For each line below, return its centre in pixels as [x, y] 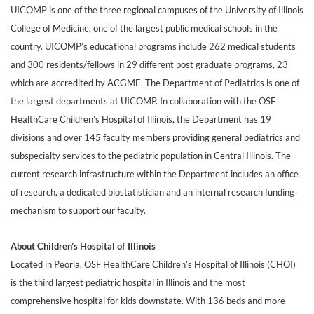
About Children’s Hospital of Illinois [83, 246]
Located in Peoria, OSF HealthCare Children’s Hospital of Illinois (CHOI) [153, 264]
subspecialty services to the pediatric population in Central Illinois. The [151, 156]
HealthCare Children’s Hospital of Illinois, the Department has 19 [141, 119]
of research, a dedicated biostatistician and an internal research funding [152, 192]
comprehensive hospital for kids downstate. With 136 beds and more [148, 301]
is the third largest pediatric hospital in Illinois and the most [128, 282]
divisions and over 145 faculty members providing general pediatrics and [155, 137]
